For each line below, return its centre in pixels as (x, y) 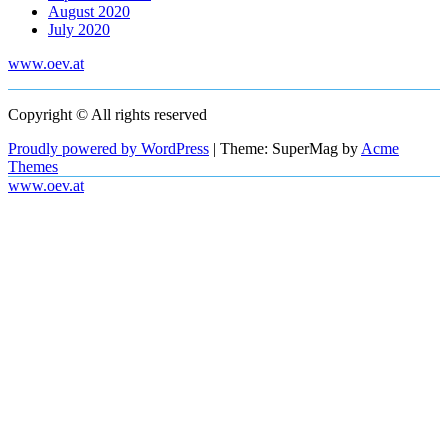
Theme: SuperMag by (290, 148)
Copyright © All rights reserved (107, 114)
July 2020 (79, 29)
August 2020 (89, 11)
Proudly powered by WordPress (108, 148)
